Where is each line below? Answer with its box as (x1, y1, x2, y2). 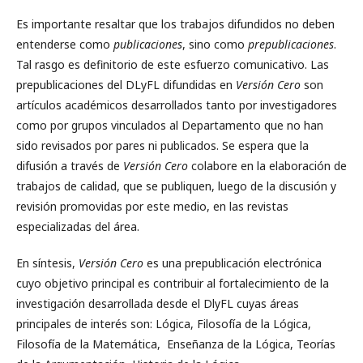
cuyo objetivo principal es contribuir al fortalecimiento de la (16, 275, 329, 291)
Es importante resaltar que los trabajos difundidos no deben (16, 15, 335, 32)
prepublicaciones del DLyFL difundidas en (16, 76, 236, 92)
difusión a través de (16, 157, 123, 173)
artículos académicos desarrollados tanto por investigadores (16, 96, 337, 113)
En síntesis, (16, 254, 79, 271)
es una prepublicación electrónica (143, 254, 322, 271)
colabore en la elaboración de (188, 157, 347, 173)
